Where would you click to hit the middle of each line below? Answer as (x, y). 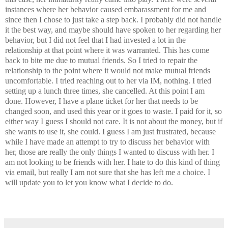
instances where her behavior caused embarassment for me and (106, 9)
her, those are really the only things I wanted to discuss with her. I (110, 152)
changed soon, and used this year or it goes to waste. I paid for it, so (113, 111)
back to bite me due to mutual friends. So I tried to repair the (101, 60)
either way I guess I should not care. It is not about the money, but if (114, 121)
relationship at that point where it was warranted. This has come (107, 50)
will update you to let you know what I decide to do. (89, 182)
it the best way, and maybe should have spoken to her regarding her (113, 30)
